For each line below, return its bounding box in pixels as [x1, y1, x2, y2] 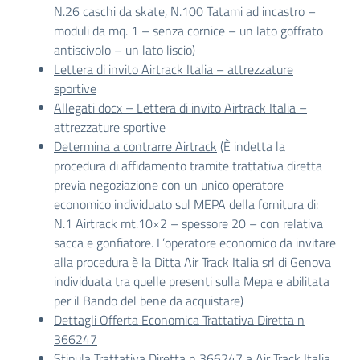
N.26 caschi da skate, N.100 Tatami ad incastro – [54, 2, 316, 21]
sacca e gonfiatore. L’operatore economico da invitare [54, 233, 336, 252]
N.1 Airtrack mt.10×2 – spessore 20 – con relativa [54, 214, 323, 233]
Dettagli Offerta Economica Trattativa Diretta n [54, 310, 305, 329]
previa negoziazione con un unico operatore [54, 175, 284, 194]
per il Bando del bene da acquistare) [54, 291, 243, 310]
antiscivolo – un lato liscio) [54, 40, 195, 59]
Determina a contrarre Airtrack [54, 137, 217, 156]
